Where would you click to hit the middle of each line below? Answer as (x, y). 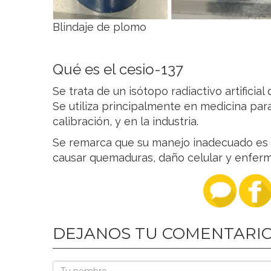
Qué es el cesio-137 (118, 69)
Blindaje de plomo (100, 27)
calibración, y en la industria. (126, 121)
